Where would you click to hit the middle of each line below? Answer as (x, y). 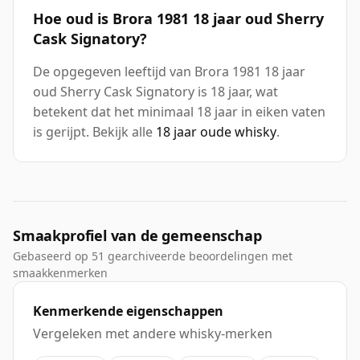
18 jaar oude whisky (216, 132)
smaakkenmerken (60, 273)
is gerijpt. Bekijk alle (94, 132)
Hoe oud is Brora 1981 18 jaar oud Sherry (178, 19)
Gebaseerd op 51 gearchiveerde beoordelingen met (153, 256)
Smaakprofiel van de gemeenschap (137, 236)
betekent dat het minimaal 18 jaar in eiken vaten (179, 112)
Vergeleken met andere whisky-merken (153, 334)
